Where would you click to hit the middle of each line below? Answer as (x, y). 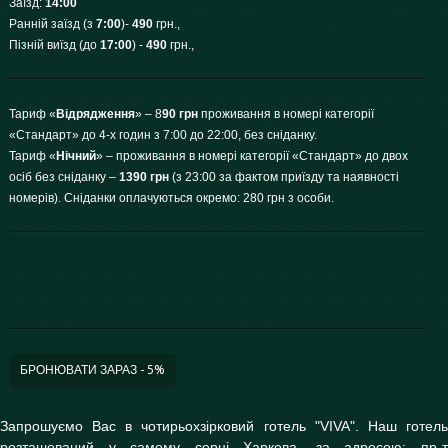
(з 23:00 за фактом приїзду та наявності (284, 177)
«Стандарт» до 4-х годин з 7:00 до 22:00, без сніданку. (163, 135)
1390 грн (144, 177)
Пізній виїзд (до (54, 45)
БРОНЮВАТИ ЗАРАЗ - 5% (92, 370)
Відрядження (95, 114)
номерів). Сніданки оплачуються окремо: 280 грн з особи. (171, 198)
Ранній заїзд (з (52, 24)
